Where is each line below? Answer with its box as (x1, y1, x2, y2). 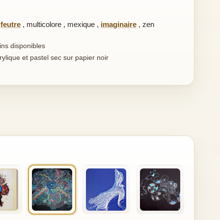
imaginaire (101, 20, 137, 28)
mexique (67, 20, 95, 28)
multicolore (27, 20, 61, 28)
